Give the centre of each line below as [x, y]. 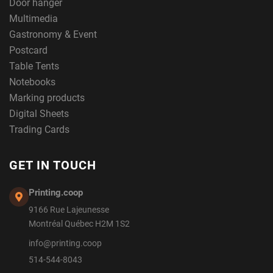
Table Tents [34, 66]
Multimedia [34, 19]
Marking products [47, 98]
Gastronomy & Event [53, 34]
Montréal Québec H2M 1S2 [79, 224]
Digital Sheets [39, 114]
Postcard [28, 50]
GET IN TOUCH [53, 165]
